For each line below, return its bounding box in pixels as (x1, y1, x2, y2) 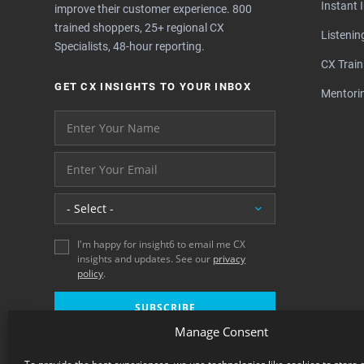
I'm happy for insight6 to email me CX (77, 237, 246, 252)
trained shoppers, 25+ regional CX (54, 21, 225, 35)
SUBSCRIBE (134, 301, 196, 315)
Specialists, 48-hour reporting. (54, 40, 206, 54)
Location (54, 194, 100, 210)
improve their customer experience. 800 (54, 2, 253, 16)
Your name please (54, 111, 153, 128)
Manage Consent (175, 323, 269, 340)
